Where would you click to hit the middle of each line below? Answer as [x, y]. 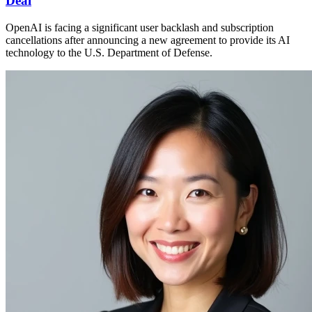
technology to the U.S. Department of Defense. [109, 52]
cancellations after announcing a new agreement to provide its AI [148, 40]
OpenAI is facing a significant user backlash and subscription [140, 27]
